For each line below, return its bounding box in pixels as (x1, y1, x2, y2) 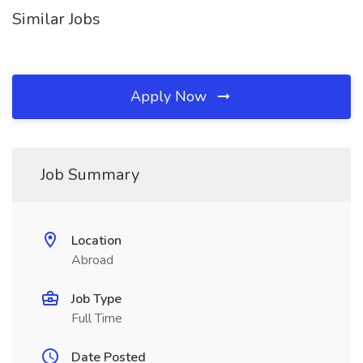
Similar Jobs (12, 8, 100, 30)
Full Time (71, 310, 122, 327)
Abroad (71, 251, 113, 269)
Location (71, 232, 122, 250)
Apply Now (130, 87, 211, 106)
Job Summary (41, 164, 139, 186)
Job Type (71, 290, 122, 308)
